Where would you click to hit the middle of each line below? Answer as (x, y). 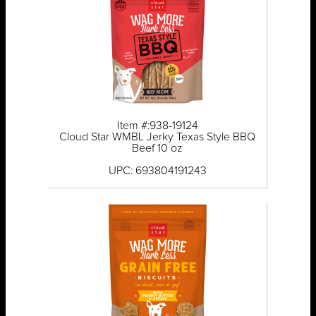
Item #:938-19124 (157, 126)
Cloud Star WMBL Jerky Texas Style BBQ (158, 137)
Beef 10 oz (158, 148)
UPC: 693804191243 (157, 171)
